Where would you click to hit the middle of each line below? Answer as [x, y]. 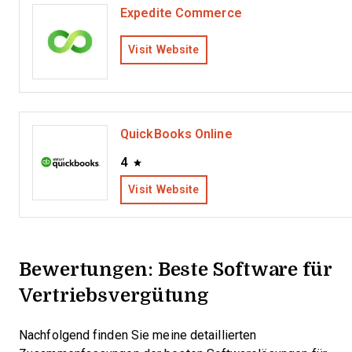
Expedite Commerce [181, 13]
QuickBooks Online [176, 134]
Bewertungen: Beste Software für [176, 268]
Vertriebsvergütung [114, 294]
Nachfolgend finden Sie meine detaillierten [138, 335]
